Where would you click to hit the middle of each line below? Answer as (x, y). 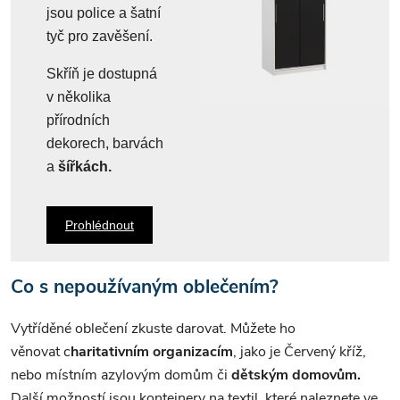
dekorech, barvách (105, 143)
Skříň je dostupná (102, 73)
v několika (79, 96)
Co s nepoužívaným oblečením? (145, 286)
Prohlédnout (100, 225)
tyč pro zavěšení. (100, 36)
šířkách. (85, 166)
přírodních (78, 120)
